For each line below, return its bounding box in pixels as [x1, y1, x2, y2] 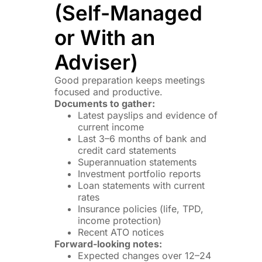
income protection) [77, 215, 161, 227]
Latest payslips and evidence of [77, 109, 218, 122]
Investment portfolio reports [77, 168, 201, 180]
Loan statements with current [77, 180, 205, 192]
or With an [54, 25, 155, 50]
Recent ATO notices [77, 226, 164, 239]
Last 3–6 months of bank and [77, 133, 206, 145]
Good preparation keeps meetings [54, 74, 205, 87]
